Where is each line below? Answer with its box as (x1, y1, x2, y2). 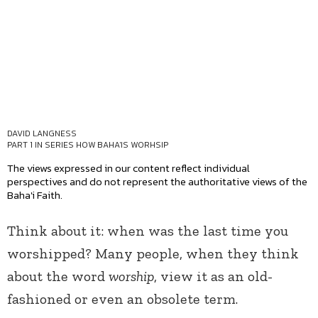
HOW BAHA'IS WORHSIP (76, 138, 168, 152)
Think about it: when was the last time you (7, 222, 288, 240)
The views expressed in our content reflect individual (7, 160, 250, 177)
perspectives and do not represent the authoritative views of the (7, 173, 307, 190)
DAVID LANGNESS (7, 127, 77, 141)
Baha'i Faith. (7, 187, 62, 204)
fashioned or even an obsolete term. (7, 290, 238, 308)
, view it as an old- (154, 268, 273, 285)
